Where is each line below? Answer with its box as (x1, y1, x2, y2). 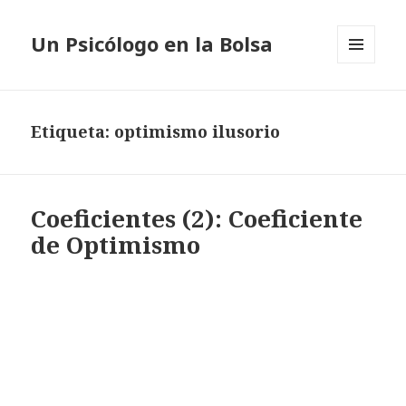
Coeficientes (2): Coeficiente (31, 202, 363, 236)
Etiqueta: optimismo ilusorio (31, 121, 281, 143)
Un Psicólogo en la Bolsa (31, 30, 274, 58)
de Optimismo (31, 228, 201, 262)
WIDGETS (337, 93, 391, 110)
